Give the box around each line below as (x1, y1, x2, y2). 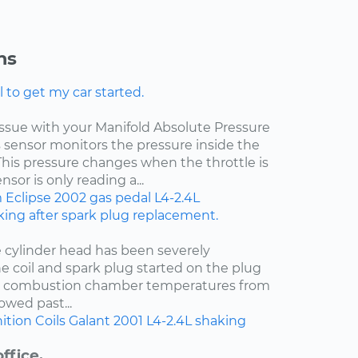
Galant (69, 313, 110, 329)
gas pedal (89, 190, 151, 206)
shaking (195, 313, 246, 329)
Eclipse (6, 190, 51, 206)
